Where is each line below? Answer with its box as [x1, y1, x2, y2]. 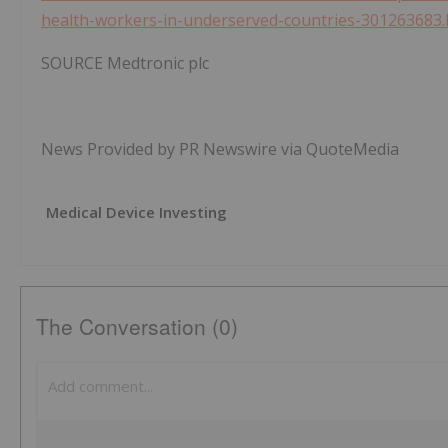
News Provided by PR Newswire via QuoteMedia [41, 138, 399, 161]
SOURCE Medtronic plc [41, 52, 209, 75]
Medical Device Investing [46, 202, 227, 223]
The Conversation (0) [36, 311, 238, 342]
